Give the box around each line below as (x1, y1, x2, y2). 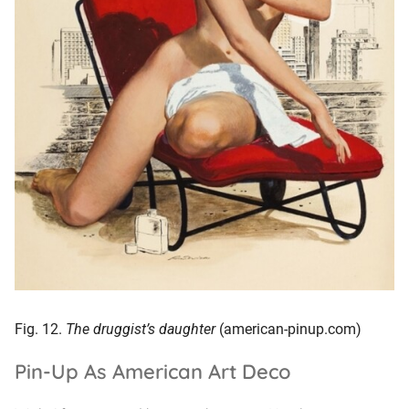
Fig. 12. (15, 320, 66, 338)
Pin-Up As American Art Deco (15, 358, 291, 384)
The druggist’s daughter (66, 320, 215, 338)
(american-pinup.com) (215, 320, 362, 338)
